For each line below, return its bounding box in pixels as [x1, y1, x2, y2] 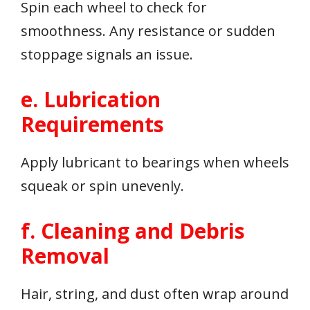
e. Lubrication [21, 85, 161, 114]
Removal [21, 241, 109, 271]
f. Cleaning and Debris [21, 217, 245, 246]
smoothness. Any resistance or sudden [21, 21, 275, 41]
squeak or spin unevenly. [21, 176, 184, 196]
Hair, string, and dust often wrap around [21, 284, 289, 304]
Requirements [21, 110, 164, 139]
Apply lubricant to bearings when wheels [21, 153, 289, 172]
